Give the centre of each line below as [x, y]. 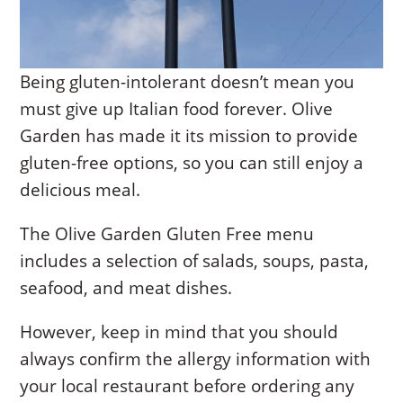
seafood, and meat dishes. [126, 288]
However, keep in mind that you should [179, 332]
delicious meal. [81, 190]
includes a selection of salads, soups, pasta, [195, 261]
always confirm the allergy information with [196, 359]
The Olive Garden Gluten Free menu [167, 234]
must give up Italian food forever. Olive [177, 109]
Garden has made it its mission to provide [189, 136]
